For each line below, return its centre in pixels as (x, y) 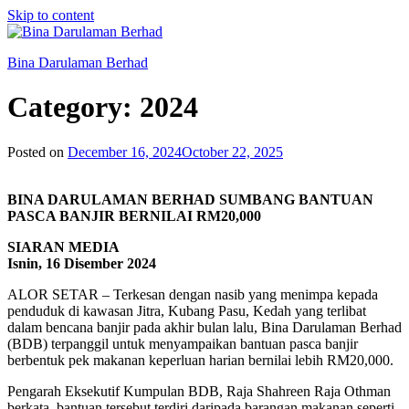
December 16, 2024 (125, 152)
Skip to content (51, 15)
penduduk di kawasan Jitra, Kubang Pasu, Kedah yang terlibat (187, 310)
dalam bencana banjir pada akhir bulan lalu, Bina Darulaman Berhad (204, 327)
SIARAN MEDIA (63, 246)
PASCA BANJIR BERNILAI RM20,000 (134, 215)
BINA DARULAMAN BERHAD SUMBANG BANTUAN (190, 199)
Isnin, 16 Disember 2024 (82, 263)
